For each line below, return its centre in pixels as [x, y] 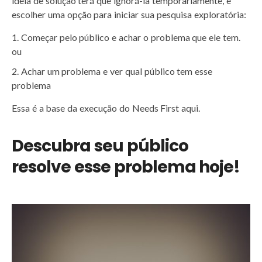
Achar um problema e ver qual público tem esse [117, 71]
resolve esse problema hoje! [126, 167]
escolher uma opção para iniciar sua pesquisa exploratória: [129, 14]
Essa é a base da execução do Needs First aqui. [106, 108]
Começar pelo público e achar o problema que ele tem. [131, 37]
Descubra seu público [100, 146]
